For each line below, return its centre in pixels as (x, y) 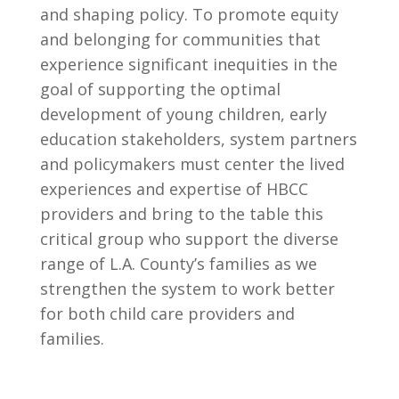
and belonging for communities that (180, 39)
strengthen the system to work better (187, 288)
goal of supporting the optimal (160, 89)
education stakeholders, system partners (198, 138)
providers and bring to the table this (181, 213)
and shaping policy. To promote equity (189, 14)
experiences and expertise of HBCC (174, 188)
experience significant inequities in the (188, 64)
